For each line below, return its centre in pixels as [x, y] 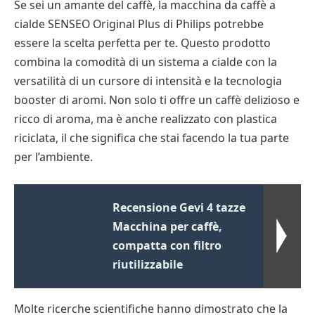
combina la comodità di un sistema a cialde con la [146, 62]
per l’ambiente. [53, 157]
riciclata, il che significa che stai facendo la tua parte [152, 138]
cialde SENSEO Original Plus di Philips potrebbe [139, 24]
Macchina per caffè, [168, 226]
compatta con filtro [167, 245]
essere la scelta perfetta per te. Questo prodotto [142, 43]
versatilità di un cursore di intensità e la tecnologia [148, 81]
